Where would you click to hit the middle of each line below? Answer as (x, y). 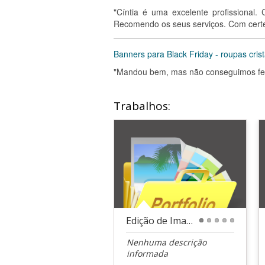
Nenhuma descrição (167, 242)
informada (147, 253)
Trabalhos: (142, 106)
